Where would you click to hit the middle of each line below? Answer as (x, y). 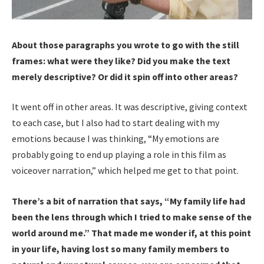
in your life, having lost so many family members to (121, 248)
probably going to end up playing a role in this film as (119, 155)
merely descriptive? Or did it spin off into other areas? (125, 76)
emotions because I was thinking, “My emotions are (115, 139)
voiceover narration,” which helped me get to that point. (125, 171)
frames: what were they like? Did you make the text (121, 60)
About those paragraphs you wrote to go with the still (126, 44)
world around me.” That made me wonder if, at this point (131, 232)
